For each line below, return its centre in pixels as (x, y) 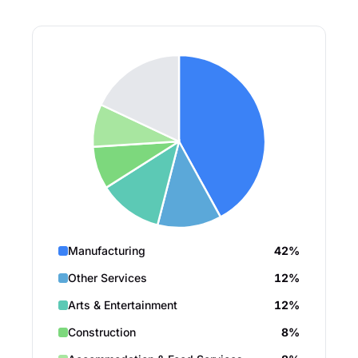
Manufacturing (107, 251)
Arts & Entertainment (123, 305)
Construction (102, 332)
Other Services (107, 278)
